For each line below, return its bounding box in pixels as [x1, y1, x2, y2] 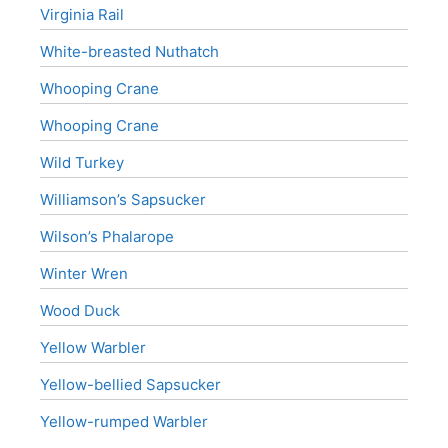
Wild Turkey [40, 152, 124, 172]
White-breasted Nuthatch [40, 41, 219, 61]
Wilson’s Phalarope [40, 226, 174, 246]
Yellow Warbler [40, 337, 146, 357]
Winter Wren [40, 263, 128, 283]
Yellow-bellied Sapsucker [40, 374, 221, 394]
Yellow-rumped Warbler [40, 411, 208, 431]
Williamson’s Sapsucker [40, 189, 206, 209]
